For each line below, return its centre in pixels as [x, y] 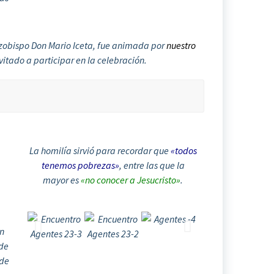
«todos [183, 150]
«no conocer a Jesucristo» [131, 180]
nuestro [181, 45]
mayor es [62, 180]
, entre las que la [152, 165]
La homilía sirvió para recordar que [100, 150]
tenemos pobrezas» [80, 165]
